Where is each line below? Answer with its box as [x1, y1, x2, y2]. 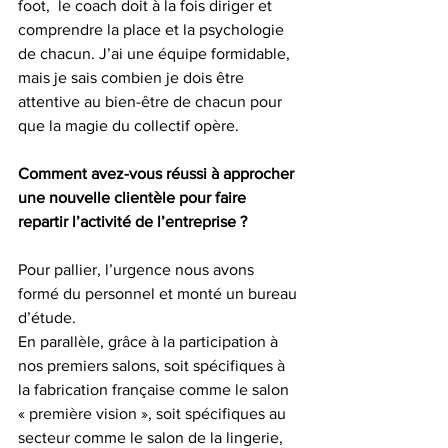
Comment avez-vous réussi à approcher [18, 164, 298, 182]
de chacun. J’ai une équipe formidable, [18, 44, 294, 62]
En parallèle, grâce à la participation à [18, 332, 282, 350]
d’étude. [18, 308, 76, 326]
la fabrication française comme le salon [18, 380, 293, 398]
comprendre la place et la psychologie [18, 20, 288, 38]
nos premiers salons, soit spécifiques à [18, 356, 289, 374]
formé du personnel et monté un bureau [18, 284, 301, 302]
